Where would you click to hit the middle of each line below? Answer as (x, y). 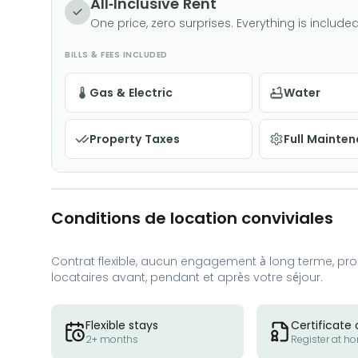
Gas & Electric (131, 92)
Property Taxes (135, 139)
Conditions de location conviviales (192, 218)
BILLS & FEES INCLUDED (116, 54)
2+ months (112, 339)
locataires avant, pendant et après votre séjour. (187, 277)
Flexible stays (122, 325)
